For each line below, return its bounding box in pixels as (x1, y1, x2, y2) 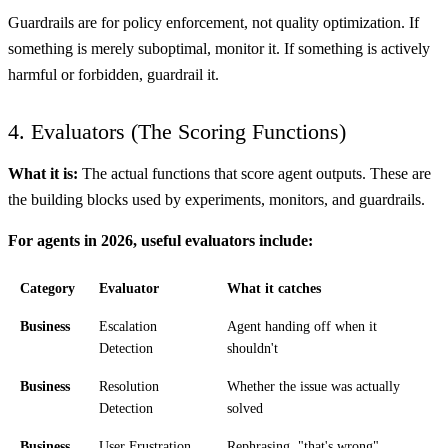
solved (227, 401, 263, 417)
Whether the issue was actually (227, 379, 400, 395)
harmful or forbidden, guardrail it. (8, 66, 219, 84)
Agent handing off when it (227, 319, 377, 335)
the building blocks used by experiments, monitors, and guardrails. (8, 190, 425, 208)
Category (20, 281, 75, 297)
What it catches (227, 281, 321, 297)
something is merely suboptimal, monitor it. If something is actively (8, 40, 430, 58)
